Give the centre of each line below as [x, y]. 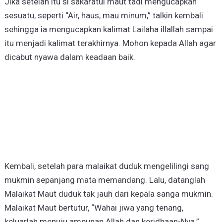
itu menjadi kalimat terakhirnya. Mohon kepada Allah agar [110, 43]
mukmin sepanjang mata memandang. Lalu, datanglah [105, 180]
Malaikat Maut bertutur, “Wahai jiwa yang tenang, [94, 207]
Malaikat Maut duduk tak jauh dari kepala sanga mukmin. [109, 194]
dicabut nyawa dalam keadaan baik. [70, 57]
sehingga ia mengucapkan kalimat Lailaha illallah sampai [109, 29]
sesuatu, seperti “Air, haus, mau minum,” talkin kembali [104, 15]
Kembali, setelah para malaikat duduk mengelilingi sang [107, 166]
